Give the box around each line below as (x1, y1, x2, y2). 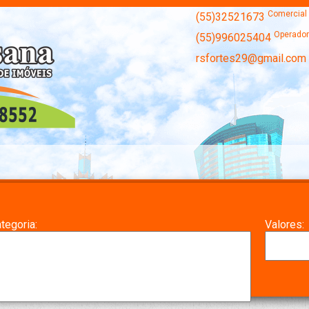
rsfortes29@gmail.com (196, 52, 306, 65)
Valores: (265, 218, 304, 231)
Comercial (268, 9, 307, 19)
